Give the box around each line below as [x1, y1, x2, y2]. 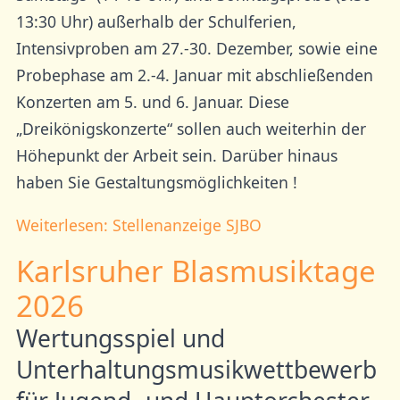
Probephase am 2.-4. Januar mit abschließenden [15, 64, 373, 87]
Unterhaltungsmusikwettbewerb [15, 354, 377, 387]
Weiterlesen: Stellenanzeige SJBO [15, 213, 262, 236]
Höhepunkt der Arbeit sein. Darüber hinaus [15, 145, 337, 167]
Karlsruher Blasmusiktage [15, 251, 376, 292]
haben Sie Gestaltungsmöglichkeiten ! [15, 171, 297, 194]
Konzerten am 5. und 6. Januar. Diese [15, 91, 289, 113]
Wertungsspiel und [15, 322, 225, 355]
